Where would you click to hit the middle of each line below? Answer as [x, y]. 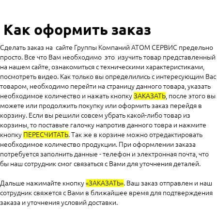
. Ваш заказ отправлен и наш [168, 183]
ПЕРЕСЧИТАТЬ [46, 135]
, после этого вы [191, 96]
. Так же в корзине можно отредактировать [135, 135]
